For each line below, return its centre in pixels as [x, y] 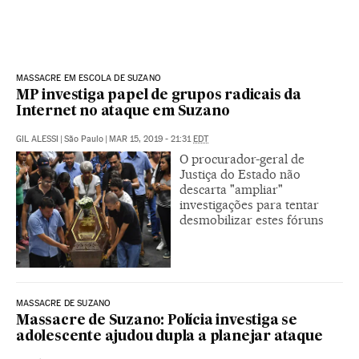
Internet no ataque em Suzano [123, 111]
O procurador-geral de [242, 159]
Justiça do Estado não [240, 174]
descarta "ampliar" [231, 189]
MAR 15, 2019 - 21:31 [151, 139]
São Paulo [84, 139]
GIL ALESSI [37, 139]
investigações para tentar [249, 204]
